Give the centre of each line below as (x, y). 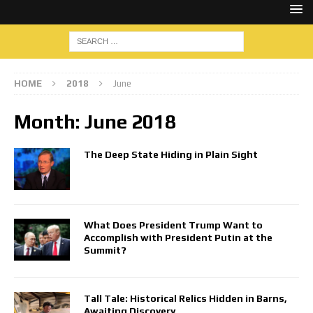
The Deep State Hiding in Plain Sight (171, 154)
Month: (49, 122)
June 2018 (130, 122)
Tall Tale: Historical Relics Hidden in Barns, (185, 299)
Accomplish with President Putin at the (178, 238)
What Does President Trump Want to (173, 225)
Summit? (105, 250)
